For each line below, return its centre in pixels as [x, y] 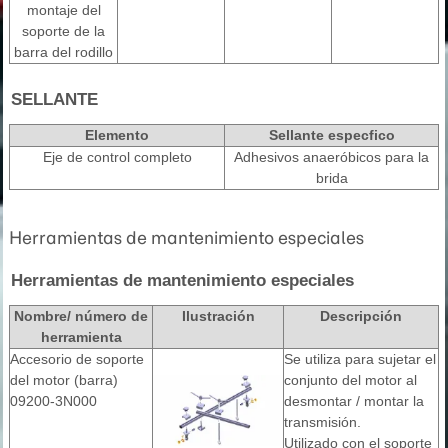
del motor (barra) [64, 380]
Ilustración [218, 316]
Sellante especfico [331, 135]
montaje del [63, 10]
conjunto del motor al [350, 380]
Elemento [117, 135]
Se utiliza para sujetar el [360, 359]
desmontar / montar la [354, 401]
